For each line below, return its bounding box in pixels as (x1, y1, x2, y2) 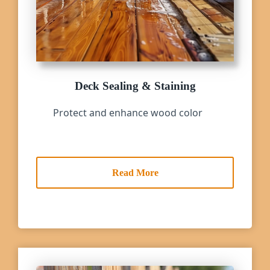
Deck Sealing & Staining (74, 79, 196, 92)
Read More (111, 168, 159, 178)
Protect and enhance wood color (53, 106, 202, 120)
